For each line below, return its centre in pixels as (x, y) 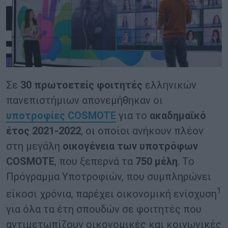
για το (133, 116)
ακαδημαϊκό (178, 116)
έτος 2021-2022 (44, 131)
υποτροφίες (37, 116)
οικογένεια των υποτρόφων (130, 146)
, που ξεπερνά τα (95, 162)
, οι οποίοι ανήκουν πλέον (142, 131)
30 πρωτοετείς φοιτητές (81, 85)
